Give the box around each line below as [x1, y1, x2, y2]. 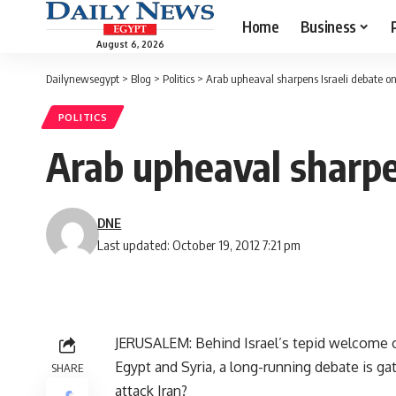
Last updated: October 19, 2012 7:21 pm [97, 237, 301, 254]
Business [300, 16, 356, 36]
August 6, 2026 [95, 38, 164, 49]
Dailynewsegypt [46, 72, 119, 86]
